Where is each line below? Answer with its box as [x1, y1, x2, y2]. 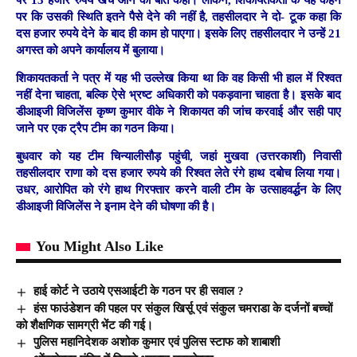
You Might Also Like [36, 238, 163, 255]
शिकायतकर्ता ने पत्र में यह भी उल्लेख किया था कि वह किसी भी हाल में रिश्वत [16, 71, 341, 84]
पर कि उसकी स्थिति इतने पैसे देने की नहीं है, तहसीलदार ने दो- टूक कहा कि [16, 10, 341, 23]
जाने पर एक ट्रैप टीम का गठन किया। [16, 121, 175, 135]
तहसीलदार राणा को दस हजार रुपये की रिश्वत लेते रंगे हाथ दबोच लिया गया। [16, 167, 341, 180]
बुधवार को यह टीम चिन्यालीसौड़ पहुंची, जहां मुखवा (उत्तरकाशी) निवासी [16, 150, 341, 163]
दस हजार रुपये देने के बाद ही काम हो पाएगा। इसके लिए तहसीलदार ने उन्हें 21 [16, 26, 341, 40]
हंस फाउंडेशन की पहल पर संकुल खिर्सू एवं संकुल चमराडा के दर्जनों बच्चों [33, 301, 333, 315]
